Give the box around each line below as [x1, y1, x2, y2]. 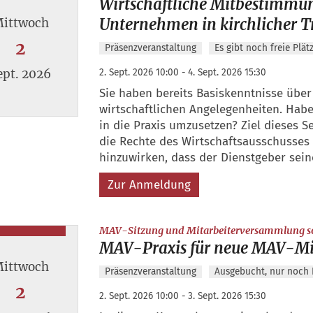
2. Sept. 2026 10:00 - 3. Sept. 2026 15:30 [99, 290, 266, 303]
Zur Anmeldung [107, 177, 191, 192]
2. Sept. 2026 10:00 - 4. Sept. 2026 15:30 [99, 66, 266, 78]
